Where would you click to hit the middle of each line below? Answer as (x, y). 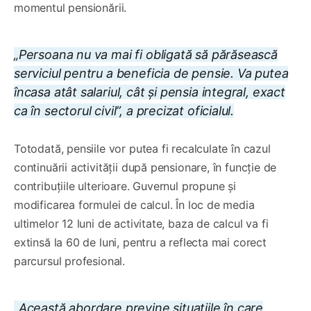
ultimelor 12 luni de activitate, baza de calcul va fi (141, 223)
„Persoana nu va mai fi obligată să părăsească (146, 54)
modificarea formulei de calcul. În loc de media (134, 204)
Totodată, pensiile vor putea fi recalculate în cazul (142, 148)
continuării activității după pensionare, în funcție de (145, 167)
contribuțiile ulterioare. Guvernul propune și (125, 186)
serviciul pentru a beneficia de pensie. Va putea (151, 73)
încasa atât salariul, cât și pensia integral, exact (150, 92)
